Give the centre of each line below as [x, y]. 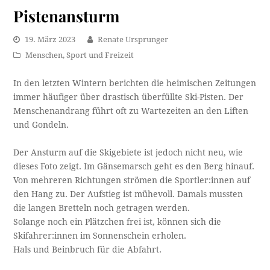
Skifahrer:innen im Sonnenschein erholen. [100, 236]
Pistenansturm [67, 16]
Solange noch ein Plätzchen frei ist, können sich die [118, 222]
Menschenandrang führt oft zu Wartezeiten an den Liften [131, 111]
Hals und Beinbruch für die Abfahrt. [88, 250]
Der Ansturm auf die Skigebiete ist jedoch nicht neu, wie [128, 153]
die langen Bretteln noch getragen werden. [102, 208]
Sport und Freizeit [100, 55]
